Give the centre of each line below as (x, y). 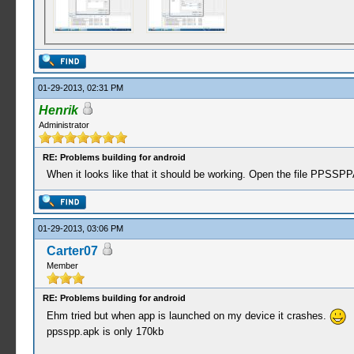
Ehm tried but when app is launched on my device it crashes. (188, 315)
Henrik (58, 110)
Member (62, 265)
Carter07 (72, 251)
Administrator (64, 125)
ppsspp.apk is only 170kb (105, 331)
